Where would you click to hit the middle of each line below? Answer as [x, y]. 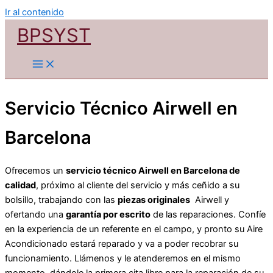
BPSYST [54, 35]
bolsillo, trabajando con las [61, 200]
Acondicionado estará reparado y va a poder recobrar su [122, 243]
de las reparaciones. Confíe [208, 214]
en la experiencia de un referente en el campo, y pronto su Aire [134, 229]
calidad [20, 185]
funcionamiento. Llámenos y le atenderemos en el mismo [123, 258]
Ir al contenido [34, 12]
